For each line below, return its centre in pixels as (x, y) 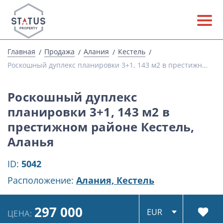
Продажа (59, 52)
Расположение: (42, 180)
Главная (21, 52)
